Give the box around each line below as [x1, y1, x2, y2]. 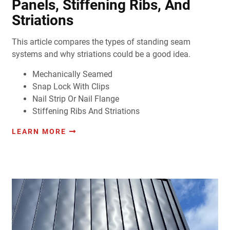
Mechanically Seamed [32, 69, 112, 80]
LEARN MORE [11, 127, 66, 136]
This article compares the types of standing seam [11, 37, 190, 47]
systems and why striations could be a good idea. [11, 49, 190, 60]
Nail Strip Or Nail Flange [32, 94, 119, 104]
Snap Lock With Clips [32, 82, 109, 92]
